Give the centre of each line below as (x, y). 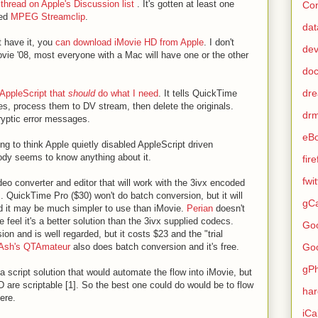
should (82, 93)
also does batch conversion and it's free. (155, 247)
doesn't (229, 208)
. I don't (219, 42)
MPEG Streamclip (48, 17)
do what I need (127, 93)
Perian (200, 208)
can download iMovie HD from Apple (130, 42)
